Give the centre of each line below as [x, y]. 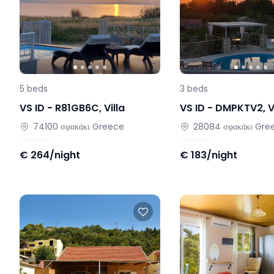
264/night [55, 155]
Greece [108, 127]
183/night [214, 155]
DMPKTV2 [239, 108]
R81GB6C [77, 108]
